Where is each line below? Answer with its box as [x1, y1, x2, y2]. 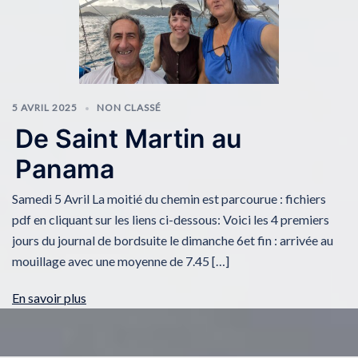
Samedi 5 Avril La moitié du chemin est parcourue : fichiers [12, 190, 326, 206]
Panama [15, 153, 115, 185]
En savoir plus [12, 289, 86, 305]
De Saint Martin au [15, 122, 242, 154]
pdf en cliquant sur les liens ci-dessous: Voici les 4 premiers [12, 211, 329, 227]
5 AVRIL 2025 [12, 101, 78, 114]
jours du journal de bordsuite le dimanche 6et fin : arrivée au [12, 232, 333, 248]
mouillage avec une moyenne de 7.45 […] [12, 253, 229, 268]
